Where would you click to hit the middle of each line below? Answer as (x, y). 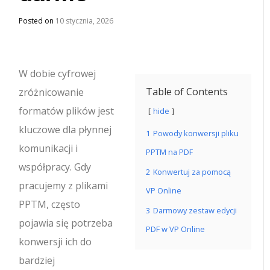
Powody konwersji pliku (196, 133)
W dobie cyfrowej (58, 74)
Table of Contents (187, 92)
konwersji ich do (55, 242)
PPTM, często (50, 204)
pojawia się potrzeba (66, 223)
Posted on (37, 21)
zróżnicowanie (52, 92)
